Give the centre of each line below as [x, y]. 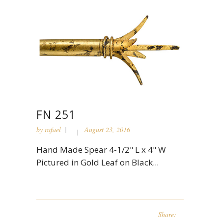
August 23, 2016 [107, 130]
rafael [53, 130]
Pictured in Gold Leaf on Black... [97, 163]
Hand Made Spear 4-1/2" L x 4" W [101, 150]
